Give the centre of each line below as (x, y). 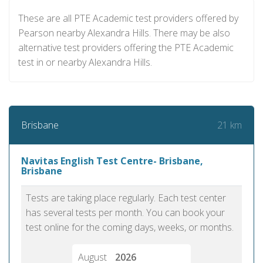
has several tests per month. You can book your (125, 213)
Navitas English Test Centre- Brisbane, (112, 161)
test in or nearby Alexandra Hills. (85, 62)
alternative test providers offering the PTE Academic (126, 48)
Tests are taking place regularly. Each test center (126, 198)
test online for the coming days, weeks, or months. (130, 227)
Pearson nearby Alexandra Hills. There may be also (124, 33)
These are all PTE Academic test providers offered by (128, 18)
